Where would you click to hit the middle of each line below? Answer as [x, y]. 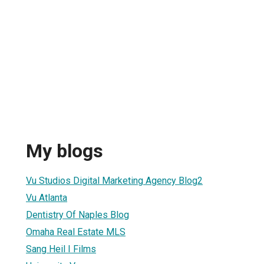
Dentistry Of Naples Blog [77, 214]
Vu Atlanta [47, 197]
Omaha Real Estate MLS [76, 232]
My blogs [65, 151]
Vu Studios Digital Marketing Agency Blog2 [114, 180]
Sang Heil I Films [61, 249]
